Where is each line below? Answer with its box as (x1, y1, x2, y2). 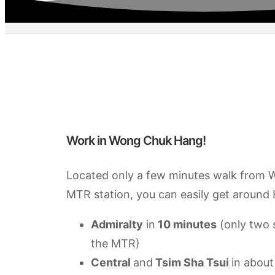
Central (90, 255, 133, 269)
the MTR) (90, 236, 140, 250)
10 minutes (155, 217, 217, 231)
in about (231, 255, 274, 269)
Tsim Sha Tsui (152, 255, 231, 269)
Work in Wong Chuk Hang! (66, 133, 206, 148)
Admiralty (90, 217, 143, 231)
